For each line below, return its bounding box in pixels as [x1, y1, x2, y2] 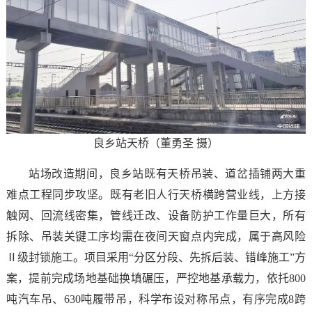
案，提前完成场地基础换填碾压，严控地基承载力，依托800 [6, 272, 306, 285]
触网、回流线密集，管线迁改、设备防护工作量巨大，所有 [6, 210, 306, 222]
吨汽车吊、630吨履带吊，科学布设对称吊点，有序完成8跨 [6, 293, 306, 306]
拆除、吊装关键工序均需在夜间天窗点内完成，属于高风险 [6, 231, 306, 243]
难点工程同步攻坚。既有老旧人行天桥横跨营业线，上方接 [6, 189, 306, 201]
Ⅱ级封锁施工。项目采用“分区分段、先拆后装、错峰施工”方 [6, 251, 306, 264]
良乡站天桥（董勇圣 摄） [93, 137, 219, 150]
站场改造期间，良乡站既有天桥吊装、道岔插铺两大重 [28, 168, 306, 180]
